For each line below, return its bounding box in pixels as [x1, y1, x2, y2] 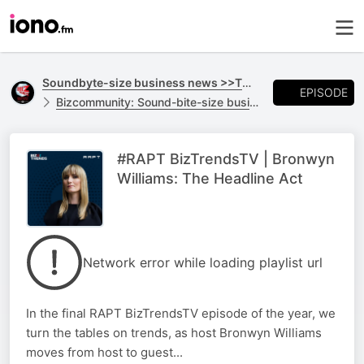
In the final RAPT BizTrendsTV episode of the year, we [26, 305, 336, 321]
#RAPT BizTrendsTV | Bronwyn [117, 150, 335, 167]
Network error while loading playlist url [83, 254, 323, 271]
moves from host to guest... [26, 344, 183, 360]
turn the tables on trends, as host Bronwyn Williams [26, 325, 322, 340]
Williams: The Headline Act [117, 170, 303, 187]
